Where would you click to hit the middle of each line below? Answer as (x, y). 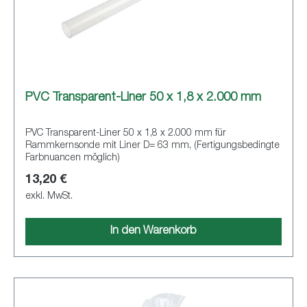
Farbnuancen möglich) (73, 158)
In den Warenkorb (153, 231)
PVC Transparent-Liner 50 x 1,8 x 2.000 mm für (126, 133)
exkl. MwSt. (49, 196)
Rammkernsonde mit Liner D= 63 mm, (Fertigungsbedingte (152, 146)
